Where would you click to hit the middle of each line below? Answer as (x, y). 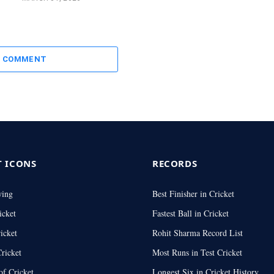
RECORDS (175, 163)
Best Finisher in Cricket (193, 193)
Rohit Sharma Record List (198, 232)
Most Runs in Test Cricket (197, 252)
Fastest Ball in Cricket (191, 213)
